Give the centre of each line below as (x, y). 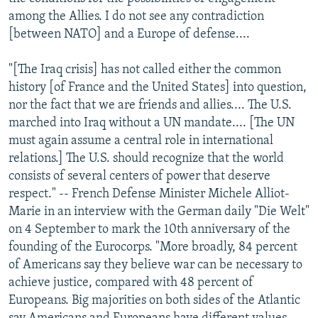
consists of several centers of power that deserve (139, 176)
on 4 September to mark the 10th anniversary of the (149, 229)
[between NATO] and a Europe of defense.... (129, 34)
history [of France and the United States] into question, (158, 87)
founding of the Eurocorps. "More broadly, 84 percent (153, 247)
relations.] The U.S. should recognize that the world (146, 158)
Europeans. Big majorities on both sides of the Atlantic (154, 300)
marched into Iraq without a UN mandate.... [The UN (152, 123)
